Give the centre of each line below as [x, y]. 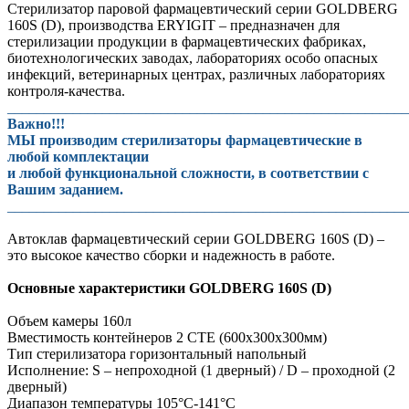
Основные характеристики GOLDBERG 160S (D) [169, 288]
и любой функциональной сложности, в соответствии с [188, 173]
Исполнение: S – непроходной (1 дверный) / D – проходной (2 [201, 370]
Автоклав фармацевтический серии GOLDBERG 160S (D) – [196, 238]
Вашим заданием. [65, 189]
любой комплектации [78, 156]
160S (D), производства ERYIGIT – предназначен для [173, 25]
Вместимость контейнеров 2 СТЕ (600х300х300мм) [167, 337]
